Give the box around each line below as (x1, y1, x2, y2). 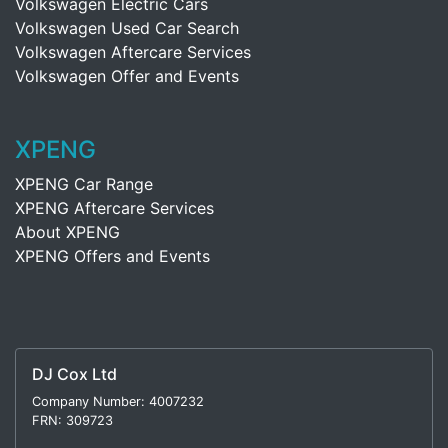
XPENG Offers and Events (15, 246, 210, 266)
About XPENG (15, 222, 120, 242)
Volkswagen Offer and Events (15, 66, 239, 86)
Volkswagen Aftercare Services (15, 42, 251, 62)
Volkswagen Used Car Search (15, 18, 239, 38)
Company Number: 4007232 (32, 394, 204, 409)
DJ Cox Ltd (32, 364, 117, 384)
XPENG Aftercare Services (15, 198, 214, 218)
